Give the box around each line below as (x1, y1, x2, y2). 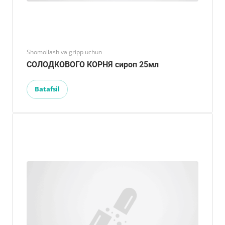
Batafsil (35, 84, 60, 93)
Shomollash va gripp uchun (27, 47, 102, 56)
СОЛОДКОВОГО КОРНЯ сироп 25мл (27, 59, 159, 69)
